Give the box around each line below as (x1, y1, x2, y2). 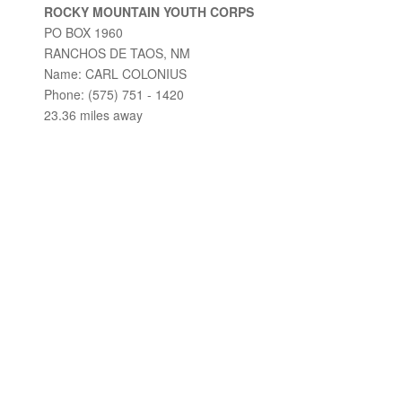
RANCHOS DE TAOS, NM (44, 44, 190, 62)
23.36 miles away (44, 106, 143, 124)
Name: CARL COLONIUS (44, 65, 187, 83)
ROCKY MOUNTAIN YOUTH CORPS (44, 3, 254, 21)
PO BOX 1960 (44, 23, 123, 41)
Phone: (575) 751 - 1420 (44, 85, 184, 103)
